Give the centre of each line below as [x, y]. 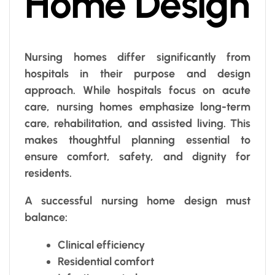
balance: [46, 217]
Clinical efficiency [101, 245]
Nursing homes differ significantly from [137, 57]
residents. [48, 173]
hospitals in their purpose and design [137, 73]
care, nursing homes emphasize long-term [137, 107]
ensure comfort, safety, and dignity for [137, 156]
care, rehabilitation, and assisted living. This [137, 123]
